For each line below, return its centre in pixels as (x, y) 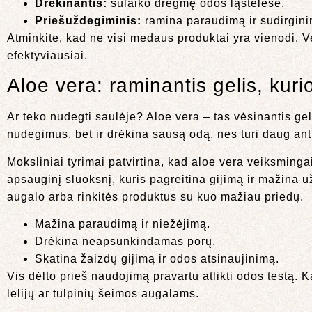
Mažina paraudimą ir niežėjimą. (123, 224)
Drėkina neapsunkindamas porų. (125, 242)
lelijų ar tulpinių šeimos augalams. (103, 294)
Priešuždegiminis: (88, 20)
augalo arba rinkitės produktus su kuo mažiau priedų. (155, 196)
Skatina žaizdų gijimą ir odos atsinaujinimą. (157, 259)
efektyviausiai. (47, 55)
